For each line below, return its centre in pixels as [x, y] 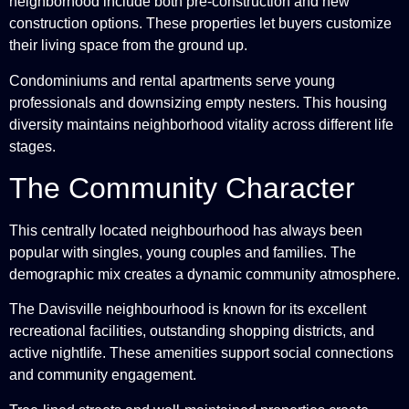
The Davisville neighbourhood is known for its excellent [188, 309]
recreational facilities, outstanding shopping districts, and [192, 331]
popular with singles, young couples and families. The [183, 252]
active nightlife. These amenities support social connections [201, 353]
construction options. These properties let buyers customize [200, 24]
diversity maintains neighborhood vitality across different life [201, 124]
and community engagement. [103, 375]
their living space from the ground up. [128, 46]
